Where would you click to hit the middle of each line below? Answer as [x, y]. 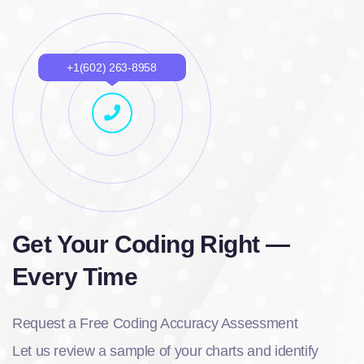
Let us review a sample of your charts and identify [166, 351]
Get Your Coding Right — [151, 244]
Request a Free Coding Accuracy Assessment [155, 323]
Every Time [75, 277]
